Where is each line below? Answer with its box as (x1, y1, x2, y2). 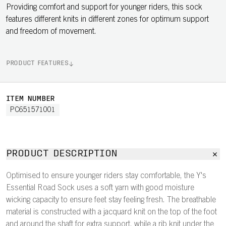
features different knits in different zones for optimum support (6, 16, 209, 24)
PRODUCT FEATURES (6, 61, 69, 67)
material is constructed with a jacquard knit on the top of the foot (6, 208, 217, 216)
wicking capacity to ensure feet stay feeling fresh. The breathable (6, 196, 216, 204)
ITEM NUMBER (6, 95, 55, 103)
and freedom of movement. (6, 28, 96, 36)
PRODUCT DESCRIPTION (6, 149, 118, 159)
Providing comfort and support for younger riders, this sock (6, 4, 202, 12)
